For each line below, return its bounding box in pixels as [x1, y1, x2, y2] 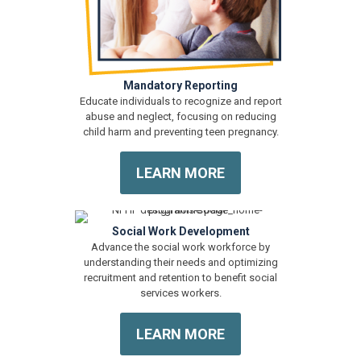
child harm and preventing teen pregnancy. [82, 126, 279, 139]
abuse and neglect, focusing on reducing [85, 110, 276, 123]
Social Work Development [111, 225, 250, 239]
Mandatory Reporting [123, 79, 238, 93]
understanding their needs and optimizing [83, 256, 278, 269]
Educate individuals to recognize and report [79, 95, 282, 108]
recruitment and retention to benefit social [84, 272, 277, 284]
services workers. [139, 287, 222, 300]
